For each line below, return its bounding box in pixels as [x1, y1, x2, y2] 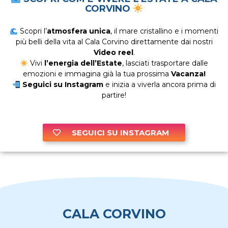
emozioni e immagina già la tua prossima [22, 69, 171, 79]
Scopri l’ [17, 26, 47, 36]
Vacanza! [170, 69, 206, 79]
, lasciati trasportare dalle [122, 59, 208, 68]
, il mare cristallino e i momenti [110, 26, 218, 36]
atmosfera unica [46, 26, 110, 36]
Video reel [93, 48, 133, 58]
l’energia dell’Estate [44, 59, 122, 68]
